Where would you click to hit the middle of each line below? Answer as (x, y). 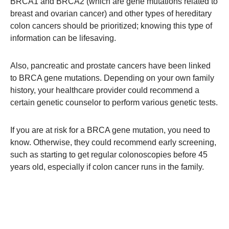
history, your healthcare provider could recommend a (105, 90)
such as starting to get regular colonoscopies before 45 (109, 154)
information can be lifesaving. (63, 38)
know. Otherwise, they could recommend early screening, (113, 142)
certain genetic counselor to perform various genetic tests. (114, 102)
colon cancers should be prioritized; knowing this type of (111, 26)
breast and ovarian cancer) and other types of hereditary (111, 13)
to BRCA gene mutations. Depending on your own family (112, 78)
